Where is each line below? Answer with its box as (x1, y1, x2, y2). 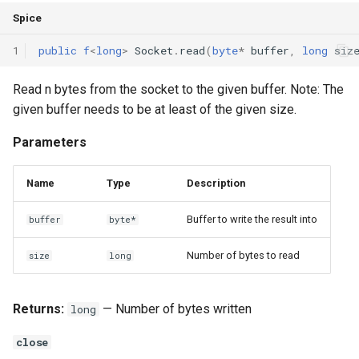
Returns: (13, 301, 64, 317)
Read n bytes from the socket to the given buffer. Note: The (13, 82, 344, 97)
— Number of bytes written (99, 301, 252, 317)
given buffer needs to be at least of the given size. (13, 102, 296, 117)
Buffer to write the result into (187, 213, 317, 225)
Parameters (13, 135, 87, 150)
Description (187, 177, 245, 189)
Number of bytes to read (187, 249, 300, 261)
